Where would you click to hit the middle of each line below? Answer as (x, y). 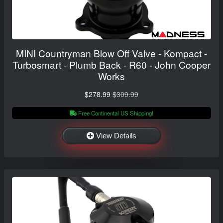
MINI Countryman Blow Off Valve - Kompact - (111, 53)
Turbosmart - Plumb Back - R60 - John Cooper (111, 64)
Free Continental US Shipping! (115, 113)
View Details (116, 135)
